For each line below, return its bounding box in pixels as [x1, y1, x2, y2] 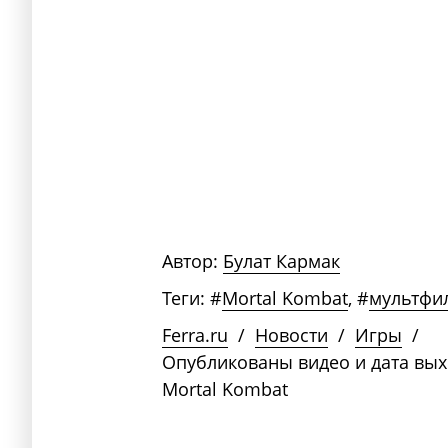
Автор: [162, 248, 218, 273]
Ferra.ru [162, 322, 228, 347]
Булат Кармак [223, 248, 340, 273]
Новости [255, 322, 328, 347]
